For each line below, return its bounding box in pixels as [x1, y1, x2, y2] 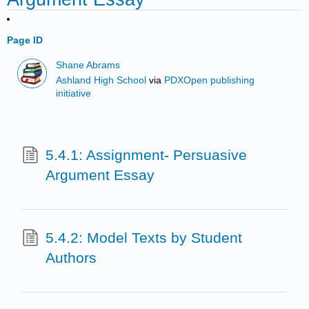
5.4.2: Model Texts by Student [45, 230, 242, 246]
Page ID [7, 34, 43, 46]
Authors [45, 250, 97, 266]
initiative [56, 88, 92, 99]
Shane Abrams [56, 59, 121, 70]
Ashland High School [56, 75, 147, 86]
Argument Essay [45, 166, 154, 183]
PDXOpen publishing [164, 75, 255, 86]
